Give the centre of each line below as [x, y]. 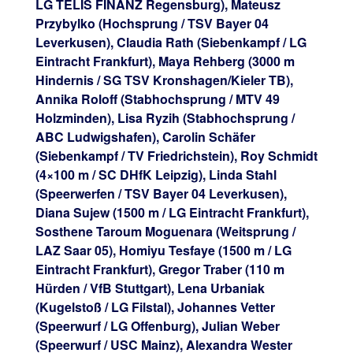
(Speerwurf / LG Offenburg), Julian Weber [157, 325]
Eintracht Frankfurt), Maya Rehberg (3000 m [165, 61]
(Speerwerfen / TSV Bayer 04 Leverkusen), [161, 193]
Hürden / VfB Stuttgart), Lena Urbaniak [150, 288]
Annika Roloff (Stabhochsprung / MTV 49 [157, 98]
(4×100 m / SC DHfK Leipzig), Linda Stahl [156, 174]
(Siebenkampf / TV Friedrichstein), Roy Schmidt [176, 155]
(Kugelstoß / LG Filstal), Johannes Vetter [155, 307]
